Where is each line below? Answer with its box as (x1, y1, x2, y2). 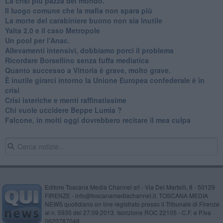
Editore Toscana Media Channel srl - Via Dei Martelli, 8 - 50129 (44, 182, 215, 191)
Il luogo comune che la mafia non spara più (4, 5, 152, 15)
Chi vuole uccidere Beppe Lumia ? (4, 105, 122, 115)
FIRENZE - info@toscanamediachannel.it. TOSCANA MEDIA (44, 191, 208, 200)
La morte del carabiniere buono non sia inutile (4, 15, 162, 25)
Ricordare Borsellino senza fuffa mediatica (4, 55, 149, 65)
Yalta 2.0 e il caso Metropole (4, 25, 100, 35)
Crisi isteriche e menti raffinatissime (4, 95, 126, 105)
